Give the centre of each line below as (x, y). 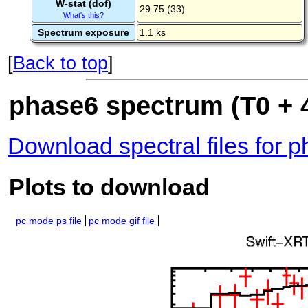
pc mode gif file (122, 221)
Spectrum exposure (84, 33)
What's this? (84, 15)
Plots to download (109, 187)
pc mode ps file (49, 221)
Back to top (60, 63)
